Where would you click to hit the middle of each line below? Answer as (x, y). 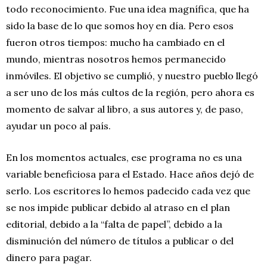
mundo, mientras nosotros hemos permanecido (116, 59)
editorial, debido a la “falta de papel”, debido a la (114, 224)
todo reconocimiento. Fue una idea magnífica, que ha (128, 9)
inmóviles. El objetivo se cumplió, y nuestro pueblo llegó (132, 75)
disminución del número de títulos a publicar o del (120, 240)
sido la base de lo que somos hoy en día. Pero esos (120, 25)
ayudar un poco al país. (58, 125)
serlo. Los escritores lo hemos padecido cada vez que (128, 190)
